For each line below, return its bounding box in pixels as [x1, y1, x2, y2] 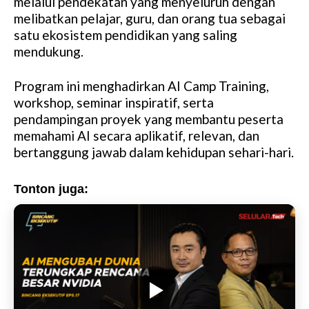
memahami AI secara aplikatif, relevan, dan [14, 128, 259, 144]
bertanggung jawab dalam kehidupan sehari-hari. [14, 144, 294, 161]
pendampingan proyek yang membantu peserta [14, 111, 283, 128]
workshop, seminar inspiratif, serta [14, 94, 214, 111]
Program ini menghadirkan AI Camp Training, [14, 78, 269, 94]
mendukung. [14, 43, 83, 60]
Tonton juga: [14, 182, 88, 197]
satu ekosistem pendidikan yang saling [14, 27, 237, 43]
